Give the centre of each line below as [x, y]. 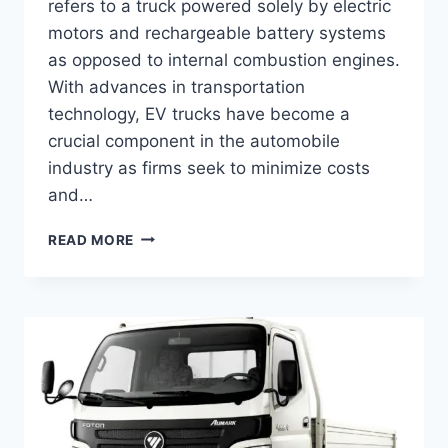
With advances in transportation [176, 86]
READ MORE [91, 239]
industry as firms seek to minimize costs [209, 167]
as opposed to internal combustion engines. [224, 59]
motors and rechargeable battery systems [217, 32]
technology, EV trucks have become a [199, 113]
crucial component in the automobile [194, 140]
